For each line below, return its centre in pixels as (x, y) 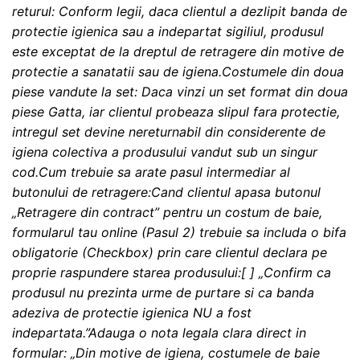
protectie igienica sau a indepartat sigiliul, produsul (168, 32)
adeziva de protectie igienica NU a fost (132, 313)
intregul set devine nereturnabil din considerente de (169, 132)
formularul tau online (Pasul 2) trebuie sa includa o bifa (179, 233)
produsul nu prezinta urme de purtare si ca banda (163, 293)
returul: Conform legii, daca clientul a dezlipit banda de (180, 12)
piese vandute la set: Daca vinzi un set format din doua (180, 92)
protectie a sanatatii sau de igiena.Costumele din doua (178, 72)
